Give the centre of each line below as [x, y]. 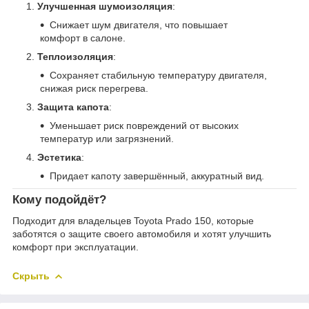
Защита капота [73, 107]
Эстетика [59, 158]
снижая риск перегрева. [94, 89]
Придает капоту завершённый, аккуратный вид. [157, 176]
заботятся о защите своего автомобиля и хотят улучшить [142, 234]
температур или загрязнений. [107, 139]
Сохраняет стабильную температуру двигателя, [158, 76]
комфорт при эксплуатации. [76, 247]
